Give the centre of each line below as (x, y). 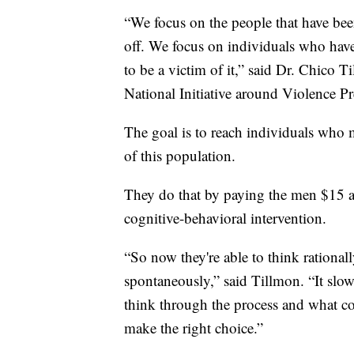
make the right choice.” (194, 327)
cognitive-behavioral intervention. (225, 217)
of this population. (180, 155)
